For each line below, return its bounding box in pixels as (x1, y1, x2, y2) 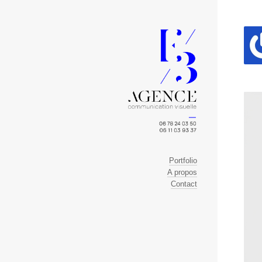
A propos (167, 167, 197, 177)
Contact (171, 179, 197, 188)
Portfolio (169, 156, 197, 165)
